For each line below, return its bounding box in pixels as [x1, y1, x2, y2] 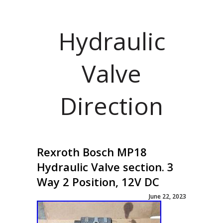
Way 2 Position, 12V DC [37, 174, 159, 189]
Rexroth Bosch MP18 [37, 144, 147, 159]
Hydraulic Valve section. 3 [37, 159, 174, 174]
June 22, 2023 [149, 192, 186, 201]
